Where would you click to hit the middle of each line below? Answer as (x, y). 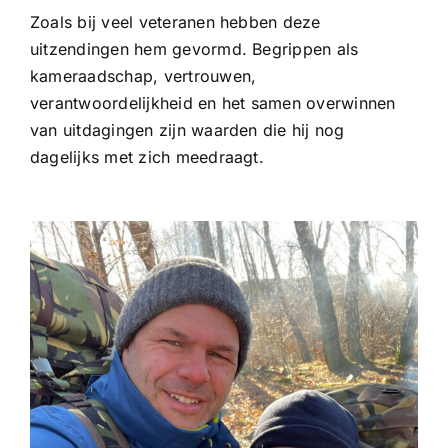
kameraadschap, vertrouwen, (143, 76)
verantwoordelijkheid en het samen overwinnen (212, 103)
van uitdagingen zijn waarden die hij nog (187, 130)
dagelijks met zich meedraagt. (146, 157)
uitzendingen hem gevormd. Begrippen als (194, 49)
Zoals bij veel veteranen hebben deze (175, 22)
